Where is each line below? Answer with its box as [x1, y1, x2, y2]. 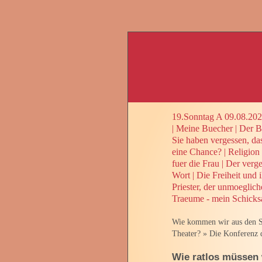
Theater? [172, 229, 201, 238]
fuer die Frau [172, 158, 219, 168]
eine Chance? [172, 146, 222, 157]
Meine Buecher [176, 123, 233, 133]
